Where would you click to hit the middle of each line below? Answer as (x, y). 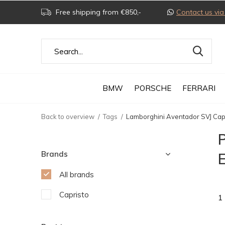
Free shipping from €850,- (97, 12)
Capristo (74, 195)
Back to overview (68, 117)
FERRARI (199, 88)
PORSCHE (153, 88)
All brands (77, 175)
